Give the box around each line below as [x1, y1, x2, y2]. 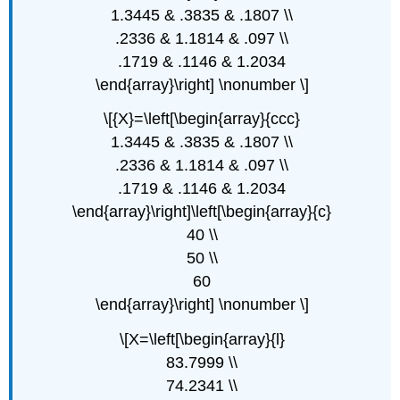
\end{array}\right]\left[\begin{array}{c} [72, 203, 331, 221]
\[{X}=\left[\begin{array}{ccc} [104, 110, 300, 129]
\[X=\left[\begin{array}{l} [119, 330, 285, 349]
